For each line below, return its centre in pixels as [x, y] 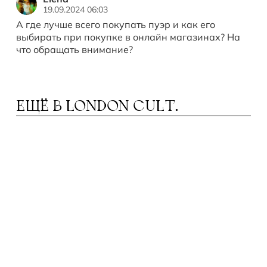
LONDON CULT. [122, 107]
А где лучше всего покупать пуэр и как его [116, 24]
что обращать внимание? [74, 49]
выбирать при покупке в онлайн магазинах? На [128, 37]
